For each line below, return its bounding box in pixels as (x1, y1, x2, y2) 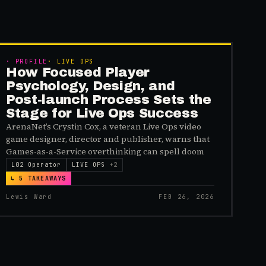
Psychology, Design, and (6, 79, 175, 93)
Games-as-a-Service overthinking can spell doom (6, 145, 204, 157)
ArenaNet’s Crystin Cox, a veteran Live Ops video (6, 121, 201, 132)
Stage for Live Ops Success (6, 106, 198, 121)
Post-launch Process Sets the (6, 93, 211, 107)
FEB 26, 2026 (159, 193, 214, 201)
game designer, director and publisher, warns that (6, 133, 210, 145)
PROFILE (15, 58, 48, 65)
